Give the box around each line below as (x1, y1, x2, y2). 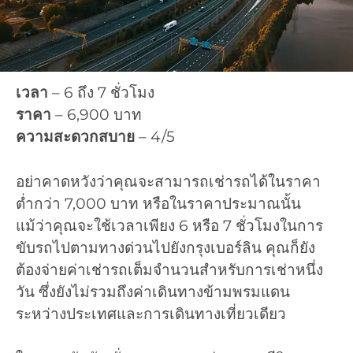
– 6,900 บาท (51, 106, 142, 124)
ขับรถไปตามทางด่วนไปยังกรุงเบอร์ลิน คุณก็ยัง (16, 238, 315, 257)
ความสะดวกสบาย (16, 128, 135, 147)
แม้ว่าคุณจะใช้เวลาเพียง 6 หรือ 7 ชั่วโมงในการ (16, 216, 323, 235)
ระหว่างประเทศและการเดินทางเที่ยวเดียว (16, 304, 286, 323)
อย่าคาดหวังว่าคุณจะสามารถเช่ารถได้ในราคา (16, 172, 321, 191)
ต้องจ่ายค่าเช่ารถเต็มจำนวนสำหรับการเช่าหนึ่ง (16, 260, 323, 279)
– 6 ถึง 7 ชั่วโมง (48, 84, 154, 102)
